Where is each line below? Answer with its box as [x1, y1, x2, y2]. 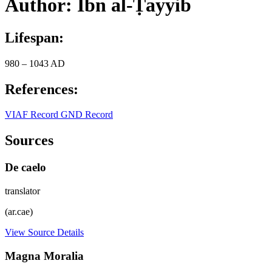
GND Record [61, 109, 113, 120]
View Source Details [5, 226, 84, 237]
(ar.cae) [5, 206, 33, 217]
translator [5, 185, 40, 196]
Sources [5, 132, 53, 149]
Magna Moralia [5, 249, 84, 262]
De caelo [5, 161, 46, 174]
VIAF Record [5, 109, 61, 120]
